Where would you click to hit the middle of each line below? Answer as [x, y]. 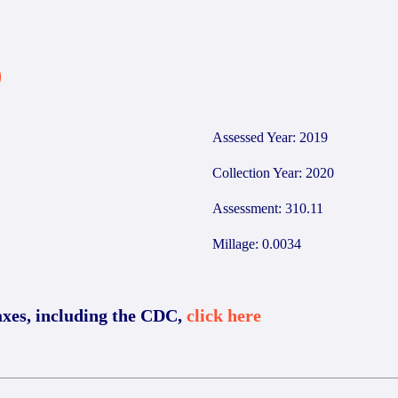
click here [224, 315]
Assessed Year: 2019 [270, 137]
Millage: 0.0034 [257, 244]
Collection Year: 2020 [273, 173]
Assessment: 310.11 [268, 208]
